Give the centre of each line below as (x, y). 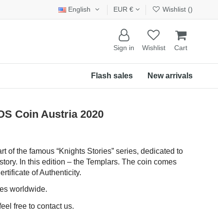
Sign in (124, 48)
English (80, 9)
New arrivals (170, 75)
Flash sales (112, 75)
